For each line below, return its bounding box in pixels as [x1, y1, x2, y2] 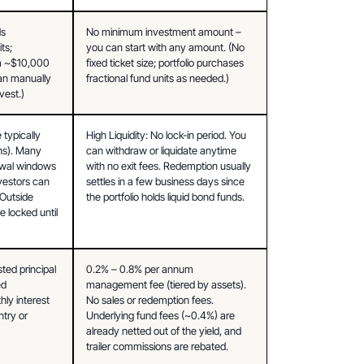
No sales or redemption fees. [86, 292, 214, 306]
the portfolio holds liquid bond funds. [86, 189, 245, 203]
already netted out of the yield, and [86, 323, 242, 337]
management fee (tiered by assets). [86, 277, 247, 291]
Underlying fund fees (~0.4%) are [86, 308, 236, 322]
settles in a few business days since [86, 174, 245, 188]
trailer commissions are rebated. [86, 339, 229, 353]
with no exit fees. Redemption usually [86, 158, 252, 172]
